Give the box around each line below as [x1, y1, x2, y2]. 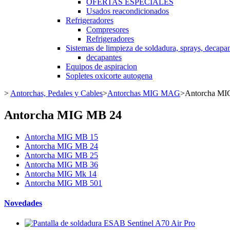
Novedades [4, 199, 42, 208]
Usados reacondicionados [86, 7, 169, 15]
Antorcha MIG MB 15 [25, 132, 98, 141]
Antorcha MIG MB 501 [25, 178, 102, 187]
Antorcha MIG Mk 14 [25, 169, 97, 178]
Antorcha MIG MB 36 [25, 160, 98, 169]
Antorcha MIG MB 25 [25, 150, 98, 160]
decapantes [86, 53, 122, 62]
